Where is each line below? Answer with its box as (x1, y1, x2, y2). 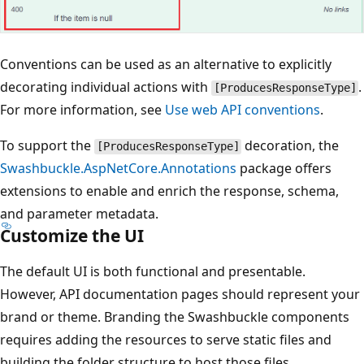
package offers (236, 159, 331, 178)
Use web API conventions (165, 101, 320, 119)
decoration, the (241, 136, 340, 155)
